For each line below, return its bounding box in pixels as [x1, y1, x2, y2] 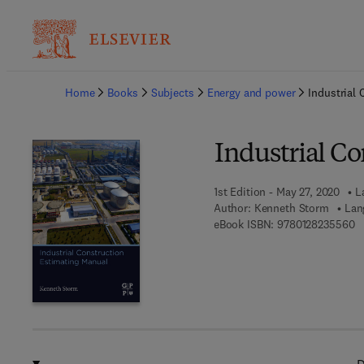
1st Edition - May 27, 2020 [213, 184, 340, 199]
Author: [213, 201, 251, 215]
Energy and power [206, 85, 296, 100]
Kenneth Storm [253, 201, 329, 215]
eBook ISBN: [213, 217, 275, 232]
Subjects [150, 85, 194, 100]
